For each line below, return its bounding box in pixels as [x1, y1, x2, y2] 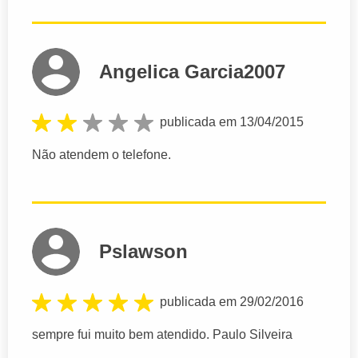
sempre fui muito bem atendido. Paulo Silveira [32, 328, 292, 342]
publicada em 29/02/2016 [160, 294, 304, 308]
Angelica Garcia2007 [99, 60, 285, 82]
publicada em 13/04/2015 [160, 114, 304, 129]
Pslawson [99, 240, 188, 262]
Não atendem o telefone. [32, 147, 171, 161]
